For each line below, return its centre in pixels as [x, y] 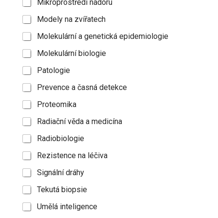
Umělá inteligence [67, 207]
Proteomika [56, 104]
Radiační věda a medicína [79, 121]
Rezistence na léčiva [72, 155]
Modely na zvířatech [71, 19]
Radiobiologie [60, 138]
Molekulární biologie [71, 53]
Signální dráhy [60, 173]
